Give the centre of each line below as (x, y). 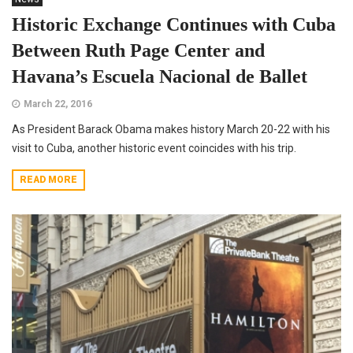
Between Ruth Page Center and (138, 50)
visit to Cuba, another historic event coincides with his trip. (154, 148)
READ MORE (48, 179)
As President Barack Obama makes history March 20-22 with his (171, 129)
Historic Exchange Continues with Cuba (174, 24)
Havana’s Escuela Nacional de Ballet (160, 76)
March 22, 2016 (58, 104)
